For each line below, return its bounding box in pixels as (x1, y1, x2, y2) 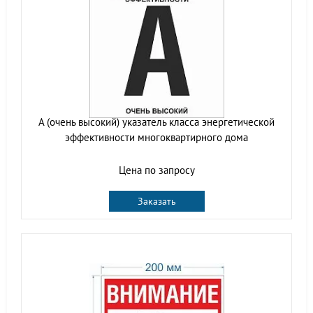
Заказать (137, 194, 176, 208)
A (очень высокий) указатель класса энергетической (38, 115, 275, 129)
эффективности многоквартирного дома (65, 130, 248, 144)
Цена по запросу (118, 163, 195, 177)
